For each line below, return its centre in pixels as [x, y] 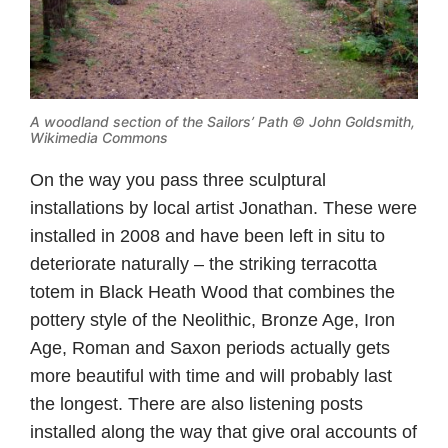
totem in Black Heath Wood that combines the [212, 291]
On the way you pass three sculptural [178, 179]
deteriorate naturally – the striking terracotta [203, 263]
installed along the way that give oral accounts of [223, 431]
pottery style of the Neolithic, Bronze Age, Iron [212, 319]
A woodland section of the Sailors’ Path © [169, 121]
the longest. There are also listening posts [196, 403]
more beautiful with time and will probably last [211, 375]
